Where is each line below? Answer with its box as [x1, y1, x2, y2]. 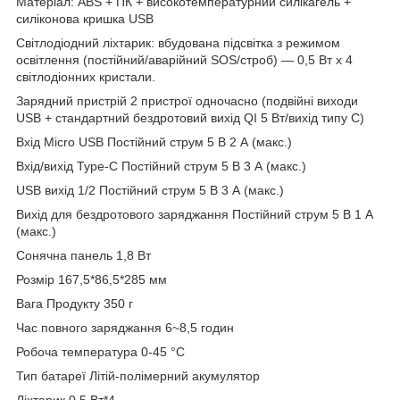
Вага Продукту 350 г [16, 296, 133, 311]
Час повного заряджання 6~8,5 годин [16, 320, 234, 335]
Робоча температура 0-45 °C [16, 344, 185, 359]
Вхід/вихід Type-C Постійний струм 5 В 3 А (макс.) [16, 158, 306, 173]
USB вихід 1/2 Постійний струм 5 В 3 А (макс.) [16, 182, 284, 197]
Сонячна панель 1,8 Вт [16, 247, 151, 262]
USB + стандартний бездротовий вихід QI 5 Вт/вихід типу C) [16, 110, 364, 125]
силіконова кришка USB [16, 11, 154, 26]
